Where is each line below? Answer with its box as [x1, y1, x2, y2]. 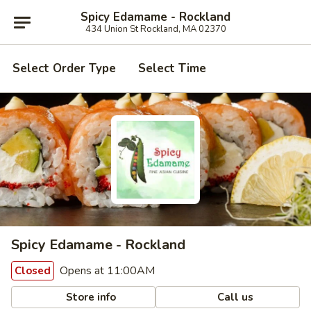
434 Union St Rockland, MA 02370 [85, 22, 226, 35]
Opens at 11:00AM [57, 263, 155, 278]
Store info [63, 289, 117, 304]
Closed [15, 264, 51, 278]
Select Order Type [12, 60, 116, 76]
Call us [215, 289, 254, 304]
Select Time [138, 60, 206, 76]
